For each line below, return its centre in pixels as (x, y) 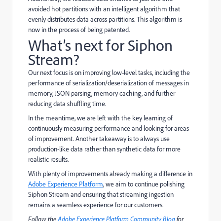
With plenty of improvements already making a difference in (110, 173)
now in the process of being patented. (79, 29)
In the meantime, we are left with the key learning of (100, 118)
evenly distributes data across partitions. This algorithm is (105, 19)
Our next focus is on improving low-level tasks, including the (109, 72)
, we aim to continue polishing (144, 184)
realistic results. (48, 159)
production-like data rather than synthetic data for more (104, 149)
